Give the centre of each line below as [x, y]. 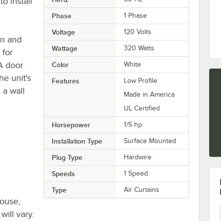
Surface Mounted [150, 141]
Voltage [63, 32]
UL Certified [142, 108]
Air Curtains [142, 189]
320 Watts [139, 48]
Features [65, 81]
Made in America [149, 94]
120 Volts [138, 32]
